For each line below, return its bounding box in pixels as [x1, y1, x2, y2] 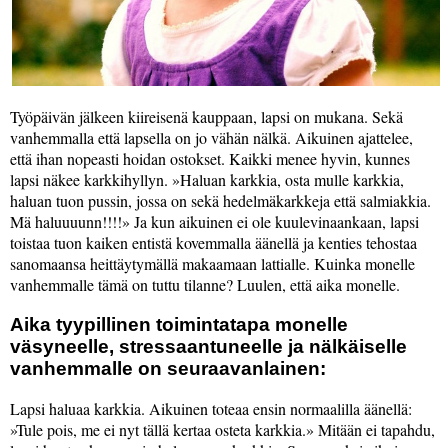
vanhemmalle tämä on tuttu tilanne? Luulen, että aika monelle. [10, 273, 400, 295]
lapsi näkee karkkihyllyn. [10, 168, 172, 190]
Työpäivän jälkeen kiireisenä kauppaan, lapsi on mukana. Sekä [10, 105, 403, 127]
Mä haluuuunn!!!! [10, 210, 122, 232]
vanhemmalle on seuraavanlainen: [10, 357, 326, 379]
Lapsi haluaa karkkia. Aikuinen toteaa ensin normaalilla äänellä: [10, 398, 412, 420]
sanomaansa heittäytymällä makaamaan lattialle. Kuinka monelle [10, 252, 415, 274]
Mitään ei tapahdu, [314, 419, 435, 441]
